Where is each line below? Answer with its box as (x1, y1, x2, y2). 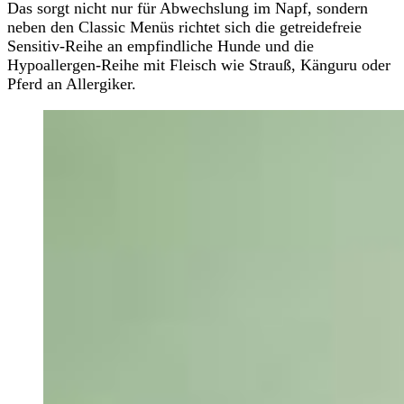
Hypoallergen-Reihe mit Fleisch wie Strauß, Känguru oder (7, 56, 390, 74)
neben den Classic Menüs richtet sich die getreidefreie (7, 18, 362, 36)
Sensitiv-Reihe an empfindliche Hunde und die (7, 37, 314, 55)
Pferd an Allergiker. (7, 75, 136, 93)
